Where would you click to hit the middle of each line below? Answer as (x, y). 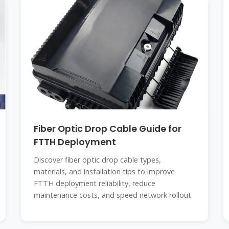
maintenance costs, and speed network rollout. (113, 195)
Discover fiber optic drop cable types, (97, 160)
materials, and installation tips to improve (104, 171)
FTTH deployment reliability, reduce (94, 183)
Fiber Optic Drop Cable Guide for (107, 129)
